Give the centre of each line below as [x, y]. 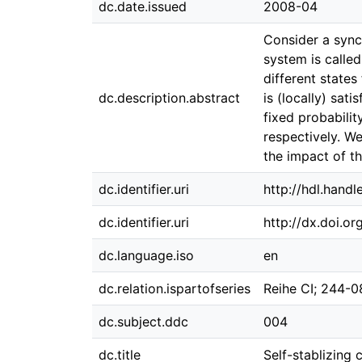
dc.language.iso [146, 255]
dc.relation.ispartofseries [175, 288]
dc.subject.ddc [143, 322]
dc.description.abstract [169, 98]
